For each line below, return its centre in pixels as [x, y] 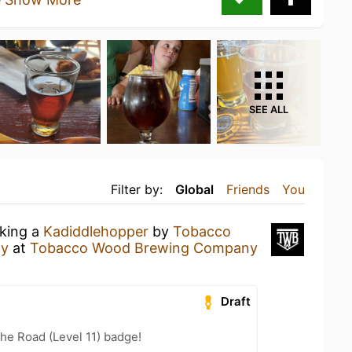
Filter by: [137, 189]
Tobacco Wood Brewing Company [144, 247]
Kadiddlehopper [96, 231]
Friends [248, 189]
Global [194, 189]
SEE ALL [269, 109]
